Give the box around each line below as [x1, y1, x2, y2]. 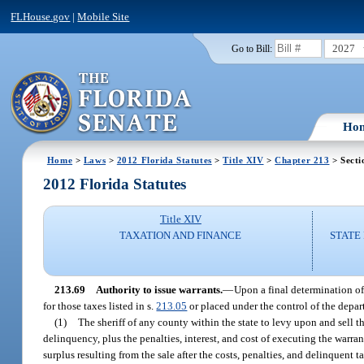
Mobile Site [77, 10, 130, 23]
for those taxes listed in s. [43, 299, 157, 312]
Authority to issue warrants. [95, 283, 223, 296]
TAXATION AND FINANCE [119, 229, 242, 242]
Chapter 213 [275, 154, 330, 165]
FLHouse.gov [11, 10, 71, 23]
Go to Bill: [231, 43, 272, 54]
